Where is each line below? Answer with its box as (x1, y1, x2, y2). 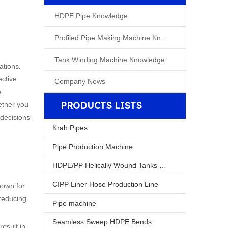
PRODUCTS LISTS (61, 100, 142, 111)
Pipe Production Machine (52, 142, 133, 151)
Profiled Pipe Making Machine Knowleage (161, 34, 168, 42)
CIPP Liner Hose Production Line (52, 180, 158, 188)
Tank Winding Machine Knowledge (54, 55, 165, 64)
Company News (54, 77, 105, 85)
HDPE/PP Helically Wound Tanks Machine (159, 161, 166, 169)
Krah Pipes (52, 124, 88, 132)
